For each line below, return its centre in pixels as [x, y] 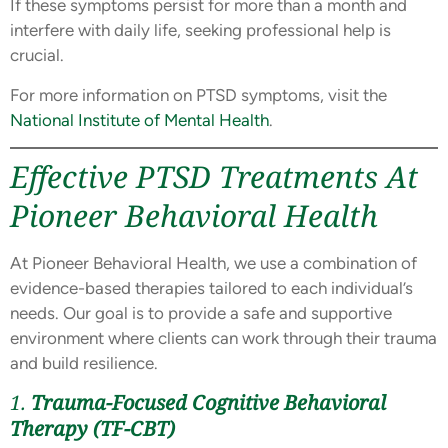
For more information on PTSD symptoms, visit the [198, 94]
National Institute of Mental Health [139, 119]
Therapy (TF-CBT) [92, 429]
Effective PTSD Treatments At [214, 176]
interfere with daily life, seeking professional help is [200, 30]
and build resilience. [84, 362]
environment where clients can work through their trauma [223, 337]
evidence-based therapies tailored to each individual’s [211, 287]
